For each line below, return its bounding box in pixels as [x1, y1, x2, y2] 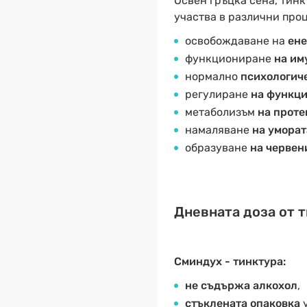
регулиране [184, 88, 251, 101]
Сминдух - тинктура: [173, 255, 286, 268]
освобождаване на [184, 34, 285, 47]
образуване [184, 141, 250, 154]
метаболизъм [184, 106, 258, 119]
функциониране [184, 52, 274, 65]
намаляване [184, 123, 252, 136]
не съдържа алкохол [184, 279, 297, 292]
